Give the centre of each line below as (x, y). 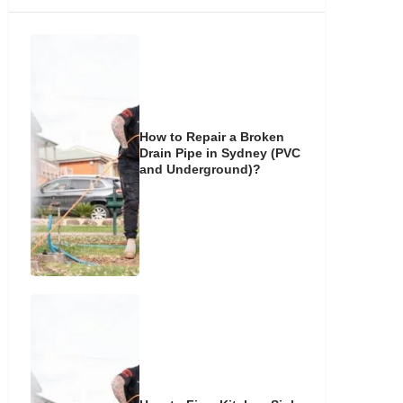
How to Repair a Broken (212, 137)
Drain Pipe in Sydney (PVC (220, 153)
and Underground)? (201, 170)
